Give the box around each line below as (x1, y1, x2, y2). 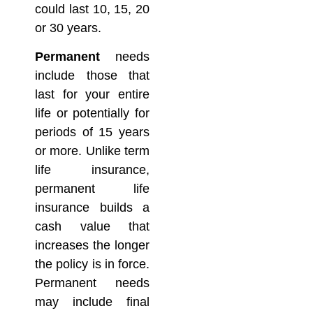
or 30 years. (35, 20, 101, 35)
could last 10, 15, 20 (35, 1, 150, 16)
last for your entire (35, 87, 150, 101)
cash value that (35, 219, 150, 233)
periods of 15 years (35, 124, 150, 139)
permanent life (35, 181, 150, 196)
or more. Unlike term (35, 143, 150, 158)
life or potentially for (35, 105, 150, 120)
